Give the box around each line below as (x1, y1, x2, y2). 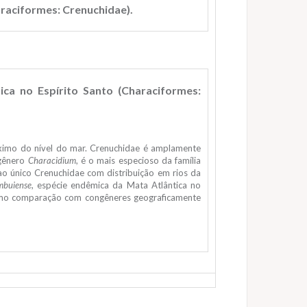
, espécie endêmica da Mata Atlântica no (31, 180, 201, 191)
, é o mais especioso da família (75, 155, 201, 166)
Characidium (27, 155, 76, 166)
